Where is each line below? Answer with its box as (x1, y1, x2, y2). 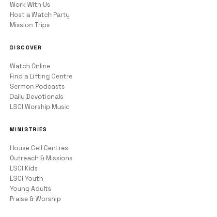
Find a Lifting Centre (10, 72, 73, 81)
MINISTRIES (10, 126, 47, 133)
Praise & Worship (10, 195, 61, 203)
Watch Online (10, 62, 50, 71)
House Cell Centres (10, 144, 68, 153)
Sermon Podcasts (10, 82, 65, 91)
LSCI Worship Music (10, 103, 70, 111)
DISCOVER (10, 44, 42, 51)
